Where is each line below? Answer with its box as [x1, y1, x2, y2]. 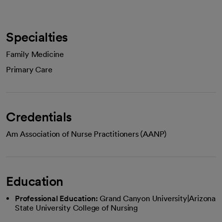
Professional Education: [15, 194, 98, 203]
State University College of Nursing [15, 203, 138, 213]
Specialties [6, 29, 68, 45]
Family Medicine [6, 50, 64, 59]
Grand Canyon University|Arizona [100, 194, 216, 203]
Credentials [6, 109, 72, 124]
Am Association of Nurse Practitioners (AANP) [6, 129, 167, 139]
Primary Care [6, 65, 53, 74]
